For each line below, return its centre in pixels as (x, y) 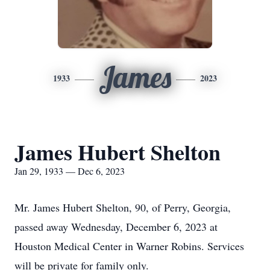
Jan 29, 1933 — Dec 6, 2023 (70, 171)
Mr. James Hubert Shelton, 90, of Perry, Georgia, (123, 207)
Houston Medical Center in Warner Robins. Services (129, 246)
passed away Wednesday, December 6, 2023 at (116, 227)
